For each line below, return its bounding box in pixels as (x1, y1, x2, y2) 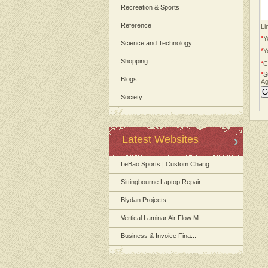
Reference (121, 22, 151, 29)
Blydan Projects (121, 196, 166, 203)
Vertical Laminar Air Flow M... (121, 214, 204, 221)
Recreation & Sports (121, 4, 179, 11)
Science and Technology (121, 39, 192, 47)
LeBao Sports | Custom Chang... (121, 160, 215, 167)
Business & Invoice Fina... (121, 232, 196, 239)
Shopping (121, 57, 148, 65)
